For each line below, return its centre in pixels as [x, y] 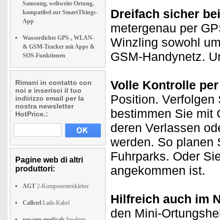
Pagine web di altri [49, 160]
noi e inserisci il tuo [48, 90]
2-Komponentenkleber [62, 186]
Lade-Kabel [55, 203]
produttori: [35, 169]
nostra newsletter [44, 106]
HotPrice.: [32, 114]
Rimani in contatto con [54, 82]
